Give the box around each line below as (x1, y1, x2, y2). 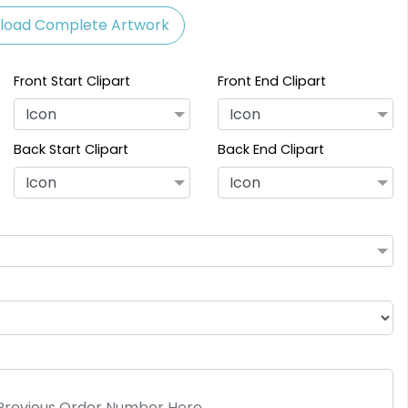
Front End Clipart (217, 72, 326, 91)
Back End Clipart (217, 140, 324, 159)
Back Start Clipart (14, 140, 128, 159)
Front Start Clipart (14, 72, 130, 91)
